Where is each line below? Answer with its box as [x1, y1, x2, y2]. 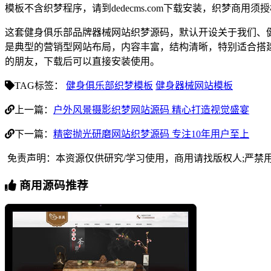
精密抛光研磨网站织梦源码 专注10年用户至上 [53, 129, 249, 140]
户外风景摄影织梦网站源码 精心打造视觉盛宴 [53, 105, 249, 116]
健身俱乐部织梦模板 [66, 80, 153, 91]
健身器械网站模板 [155, 80, 233, 91]
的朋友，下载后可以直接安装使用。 [5, 56, 160, 67]
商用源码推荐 [16, 179, 88, 192]
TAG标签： [15, 80, 64, 91]
